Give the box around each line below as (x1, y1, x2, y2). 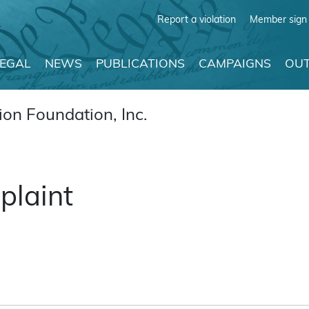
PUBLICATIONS (96, 58, 185, 70)
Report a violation (157, 14, 236, 25)
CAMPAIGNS (199, 58, 271, 70)
